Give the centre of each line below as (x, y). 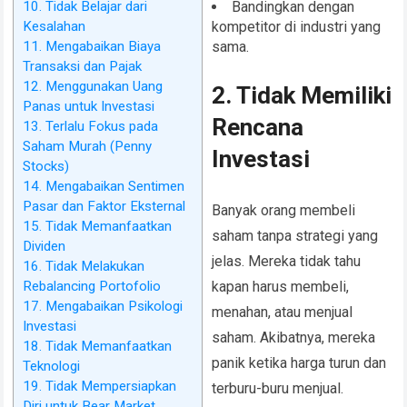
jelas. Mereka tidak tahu (287, 262)
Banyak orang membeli (284, 211)
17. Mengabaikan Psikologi (103, 307)
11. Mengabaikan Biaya (92, 47)
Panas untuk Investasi (89, 107)
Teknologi (52, 367)
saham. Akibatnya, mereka (294, 338)
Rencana (258, 128)
